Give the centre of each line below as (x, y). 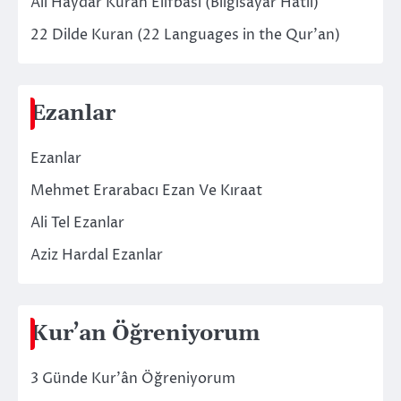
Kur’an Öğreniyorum (145, 333)
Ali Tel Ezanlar (77, 222)
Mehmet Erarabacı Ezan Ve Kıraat (146, 190)
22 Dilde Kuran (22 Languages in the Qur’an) (185, 34)
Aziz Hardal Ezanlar (97, 255)
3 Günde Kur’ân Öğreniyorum (133, 378)
